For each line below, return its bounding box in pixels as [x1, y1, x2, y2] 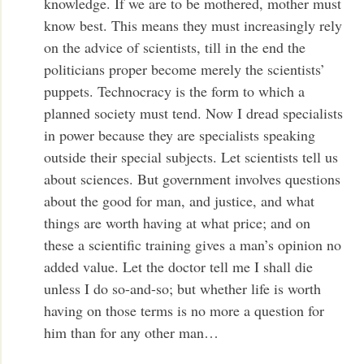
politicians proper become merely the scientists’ [44, 58, 326, 79]
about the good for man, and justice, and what [44, 190, 315, 210]
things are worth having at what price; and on [44, 212, 311, 232]
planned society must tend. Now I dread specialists [44, 102, 344, 123]
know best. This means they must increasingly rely [44, 15, 343, 35]
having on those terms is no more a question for [44, 300, 325, 320]
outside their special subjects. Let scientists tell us [44, 146, 339, 167]
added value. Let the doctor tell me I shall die [44, 256, 314, 276]
